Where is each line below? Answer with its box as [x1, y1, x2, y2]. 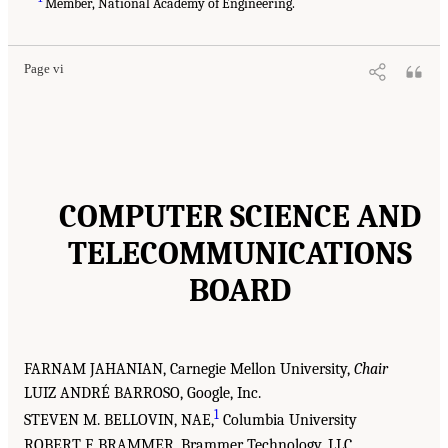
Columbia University [219, 411, 357, 430]
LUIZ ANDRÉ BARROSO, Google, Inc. [24, 384, 261, 403]
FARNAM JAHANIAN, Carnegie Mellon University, [24, 360, 354, 379]
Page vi [24, 62, 64, 77]
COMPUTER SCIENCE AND [59, 198, 421, 236]
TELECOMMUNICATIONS [68, 235, 412, 273]
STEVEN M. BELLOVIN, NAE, [24, 411, 214, 430]
